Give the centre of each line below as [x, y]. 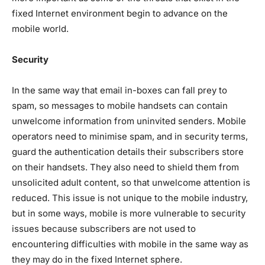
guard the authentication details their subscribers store [128, 151]
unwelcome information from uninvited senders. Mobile [129, 121]
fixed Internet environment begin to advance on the [120, 13]
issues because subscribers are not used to [104, 228]
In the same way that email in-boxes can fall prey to [119, 90]
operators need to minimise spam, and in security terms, [130, 136]
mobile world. [40, 28]
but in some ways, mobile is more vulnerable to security [129, 213]
